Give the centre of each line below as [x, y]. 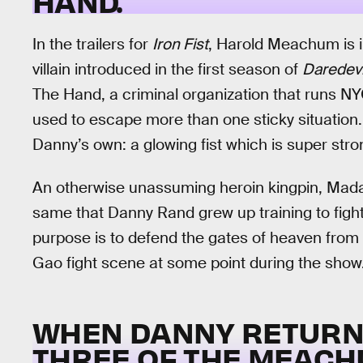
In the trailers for [92, 44]
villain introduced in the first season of [167, 69]
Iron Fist [180, 44]
